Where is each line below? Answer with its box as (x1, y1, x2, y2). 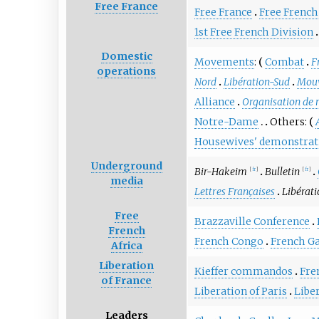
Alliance (194, 95, 235, 108)
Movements (194, 55, 254, 68)
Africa (110, 239, 142, 253)
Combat (264, 55, 304, 68)
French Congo (194, 234, 263, 248)
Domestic (100, 50, 152, 63)
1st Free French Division (194, 25, 313, 38)
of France (101, 274, 152, 288)
